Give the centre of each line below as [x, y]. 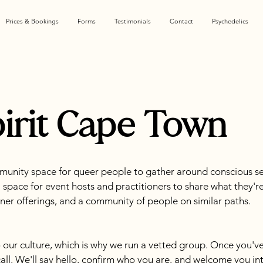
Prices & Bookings [32, 21]
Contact [181, 21]
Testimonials [133, 21]
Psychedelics [230, 21]
